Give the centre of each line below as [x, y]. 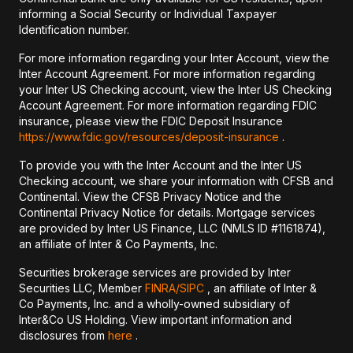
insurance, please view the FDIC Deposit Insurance [151, 121]
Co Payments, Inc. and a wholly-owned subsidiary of [154, 304]
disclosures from [63, 335]
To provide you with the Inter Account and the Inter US [160, 165]
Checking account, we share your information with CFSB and [176, 181]
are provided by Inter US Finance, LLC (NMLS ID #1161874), [172, 228]
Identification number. [74, 30]
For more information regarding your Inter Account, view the [174, 58]
